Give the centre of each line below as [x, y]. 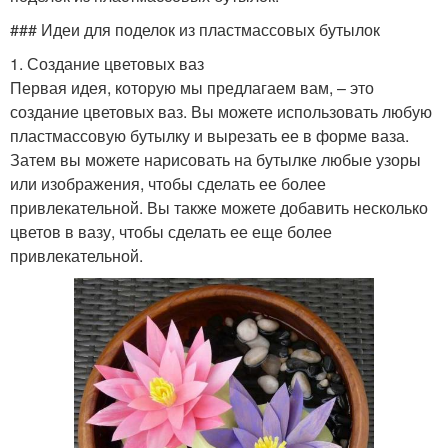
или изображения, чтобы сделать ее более [168, 183]
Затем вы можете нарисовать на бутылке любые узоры [215, 159]
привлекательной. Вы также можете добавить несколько [219, 207]
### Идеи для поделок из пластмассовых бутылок [195, 29]
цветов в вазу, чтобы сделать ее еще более [171, 231]
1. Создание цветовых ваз [107, 63]
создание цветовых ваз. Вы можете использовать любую [221, 111]
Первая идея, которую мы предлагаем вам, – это [192, 87]
